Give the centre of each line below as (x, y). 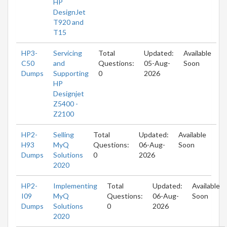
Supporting (71, 73)
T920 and (68, 22)
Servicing (68, 53)
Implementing (75, 185)
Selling (64, 134)
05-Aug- (157, 63)
